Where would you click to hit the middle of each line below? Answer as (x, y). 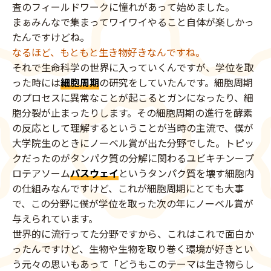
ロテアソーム (41, 173)
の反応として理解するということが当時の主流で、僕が (133, 127)
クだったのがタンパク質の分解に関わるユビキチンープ (133, 158)
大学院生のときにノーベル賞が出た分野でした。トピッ (133, 142)
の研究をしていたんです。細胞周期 (176, 82)
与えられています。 (55, 218)
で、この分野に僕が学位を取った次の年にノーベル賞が (133, 203)
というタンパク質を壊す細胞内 (186, 173)
